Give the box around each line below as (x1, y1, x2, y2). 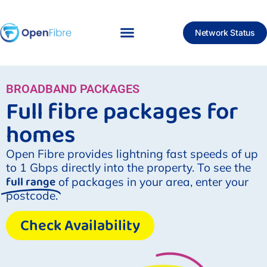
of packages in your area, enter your (58, 175, 249, 190)
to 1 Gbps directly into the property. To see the (6, 160, 251, 175)
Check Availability (20, 213, 140, 238)
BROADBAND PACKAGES (6, 81, 139, 96)
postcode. (6, 188, 58, 203)
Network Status (194, 27, 255, 38)
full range (6, 173, 55, 192)
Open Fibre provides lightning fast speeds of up (6, 147, 258, 162)
